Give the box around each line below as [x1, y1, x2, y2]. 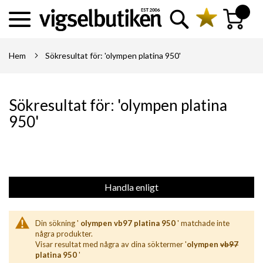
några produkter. [35, 229, 93, 238]
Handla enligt [104, 181, 159, 193]
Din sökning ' [35, 218, 80, 228]
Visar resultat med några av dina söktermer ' [35, 240, 187, 249]
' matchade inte [176, 218, 230, 228]
